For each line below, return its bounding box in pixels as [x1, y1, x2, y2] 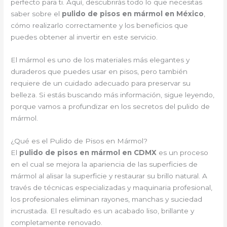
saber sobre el [11, 10, 62, 18]
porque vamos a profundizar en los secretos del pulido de [11, 102, 210, 111]
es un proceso [157, 148, 209, 157]
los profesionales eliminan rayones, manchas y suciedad [11, 195, 203, 203]
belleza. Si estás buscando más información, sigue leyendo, [11, 91, 215, 99]
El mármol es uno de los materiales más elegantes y [11, 56, 190, 64]
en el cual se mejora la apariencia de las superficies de [11, 160, 198, 168]
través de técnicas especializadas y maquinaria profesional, [11, 183, 213, 192]
